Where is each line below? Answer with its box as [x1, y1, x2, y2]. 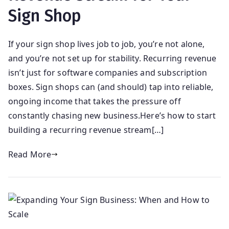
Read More [8, 148, 52, 160]
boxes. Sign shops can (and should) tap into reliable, [8, 81, 214, 93]
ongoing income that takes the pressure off [8, 95, 181, 107]
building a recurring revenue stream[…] [8, 124, 164, 135]
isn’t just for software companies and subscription [8, 66, 208, 78]
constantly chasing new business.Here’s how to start [8, 109, 216, 121]
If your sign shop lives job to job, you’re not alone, [8, 38, 205, 50]
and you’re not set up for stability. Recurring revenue [8, 52, 217, 64]
